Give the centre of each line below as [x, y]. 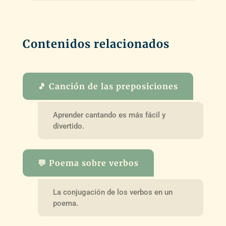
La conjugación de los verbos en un [112, 192]
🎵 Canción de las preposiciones [108, 86]
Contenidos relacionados [96, 44]
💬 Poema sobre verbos [88, 163]
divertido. [68, 126]
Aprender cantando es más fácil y [109, 115]
